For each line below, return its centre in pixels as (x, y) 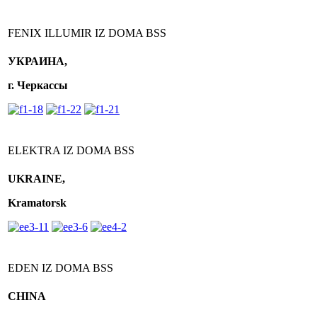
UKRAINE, (36, 179)
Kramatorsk (37, 203)
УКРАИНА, (38, 61)
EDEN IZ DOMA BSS (60, 268)
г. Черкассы (38, 85)
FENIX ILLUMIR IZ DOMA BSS (87, 33)
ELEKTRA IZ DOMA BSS (71, 150)
